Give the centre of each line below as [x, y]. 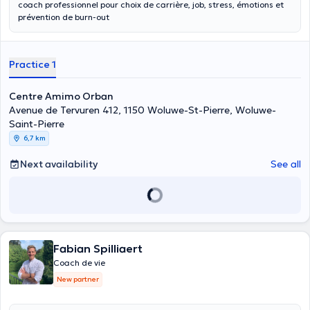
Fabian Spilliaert [98, 248]
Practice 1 [33, 64]
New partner [78, 279]
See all [286, 164]
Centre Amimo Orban [61, 96]
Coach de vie [79, 263]
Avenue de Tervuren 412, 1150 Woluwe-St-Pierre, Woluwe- [143, 110]
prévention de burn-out [64, 17]
